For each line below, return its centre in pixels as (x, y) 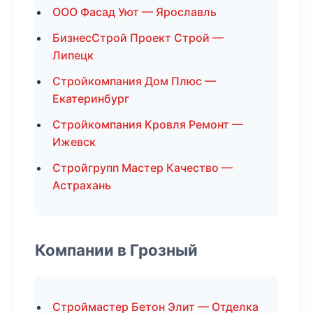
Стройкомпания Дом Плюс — (134, 81)
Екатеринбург (91, 99)
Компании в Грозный (116, 250)
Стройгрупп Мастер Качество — (143, 168)
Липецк (73, 55)
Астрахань (82, 185)
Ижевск (74, 142)
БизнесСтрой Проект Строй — (138, 38)
